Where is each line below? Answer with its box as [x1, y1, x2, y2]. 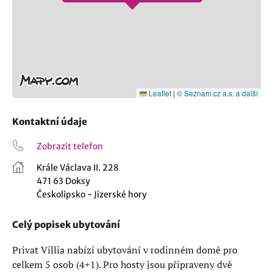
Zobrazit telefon [37, 141, 103, 152]
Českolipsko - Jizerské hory [37, 189, 147, 200]
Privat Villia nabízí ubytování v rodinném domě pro [12, 243, 238, 257]
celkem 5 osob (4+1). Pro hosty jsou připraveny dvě [12, 258, 232, 271]
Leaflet [147, 88, 171, 98]
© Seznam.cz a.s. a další [177, 88, 258, 98]
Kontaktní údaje [12, 116, 87, 127]
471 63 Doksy [37, 175, 90, 186]
